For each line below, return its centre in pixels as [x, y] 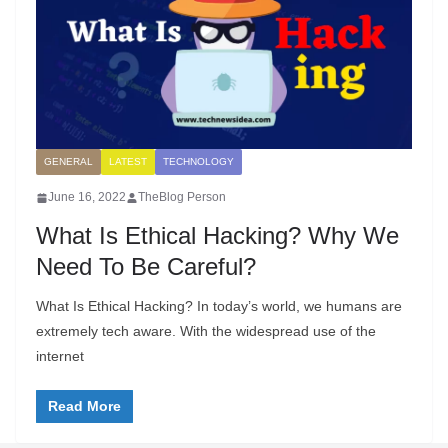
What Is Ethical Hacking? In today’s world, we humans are [219, 306]
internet [60, 356]
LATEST [128, 162]
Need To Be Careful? [146, 267]
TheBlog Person [182, 197]
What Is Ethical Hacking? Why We [217, 236]
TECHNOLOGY [198, 162]
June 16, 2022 [87, 197]
